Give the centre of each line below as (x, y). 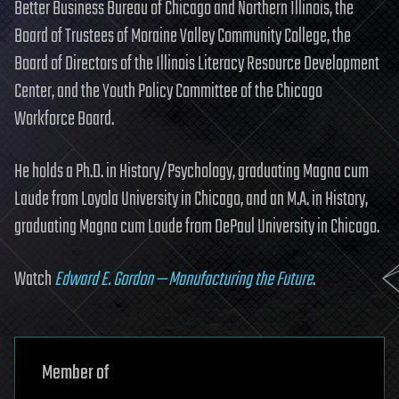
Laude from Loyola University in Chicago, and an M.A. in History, (191, 199)
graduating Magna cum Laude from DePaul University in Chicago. (197, 227)
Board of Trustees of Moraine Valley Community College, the (183, 36)
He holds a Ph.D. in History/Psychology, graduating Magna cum (191, 171)
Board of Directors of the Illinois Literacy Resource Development (197, 64)
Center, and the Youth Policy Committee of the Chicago (168, 91)
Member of (75, 373)
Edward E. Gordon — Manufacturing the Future (183, 279)
